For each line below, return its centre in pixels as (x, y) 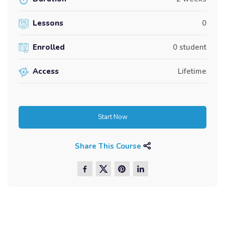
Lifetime (192, 72)
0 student (190, 47)
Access (46, 72)
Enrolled (49, 47)
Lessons (48, 23)
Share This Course (109, 146)
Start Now (113, 117)
